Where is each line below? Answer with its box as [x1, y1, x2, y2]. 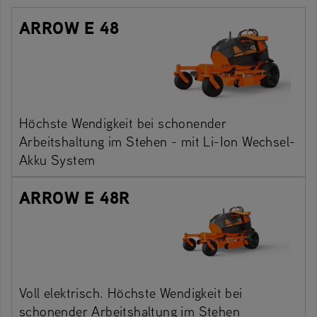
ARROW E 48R [19, 185, 130, 209]
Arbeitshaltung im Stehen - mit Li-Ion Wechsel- [19, 132, 296, 150]
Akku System [19, 150, 96, 168]
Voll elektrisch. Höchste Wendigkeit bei [19, 283, 243, 301]
